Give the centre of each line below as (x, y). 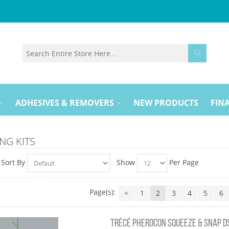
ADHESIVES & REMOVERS (65, 103)
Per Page (184, 162)
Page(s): (103, 192)
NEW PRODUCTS (166, 103)
